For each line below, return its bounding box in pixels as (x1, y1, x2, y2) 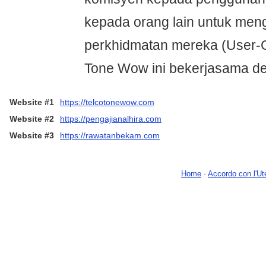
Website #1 (9, 97, 54, 107)
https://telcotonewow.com (60, 97, 154, 107)
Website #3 (9, 131, 54, 141)
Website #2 (9, 114, 54, 124)
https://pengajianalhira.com (60, 114, 161, 124)
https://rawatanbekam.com (60, 131, 160, 141)
